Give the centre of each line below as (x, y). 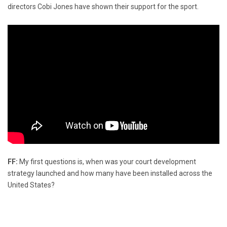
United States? (31, 185)
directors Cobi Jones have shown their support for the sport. (103, 6)
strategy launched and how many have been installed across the (110, 173)
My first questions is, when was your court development (107, 161)
